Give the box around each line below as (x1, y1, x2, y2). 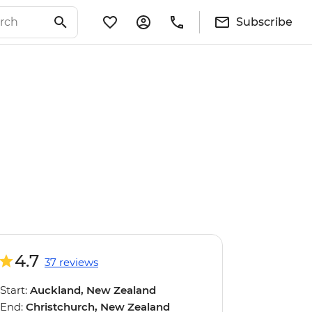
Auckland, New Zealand (30, 283, 156, 297)
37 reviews (45, 256, 98, 269)
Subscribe (236, 15, 292, 29)
